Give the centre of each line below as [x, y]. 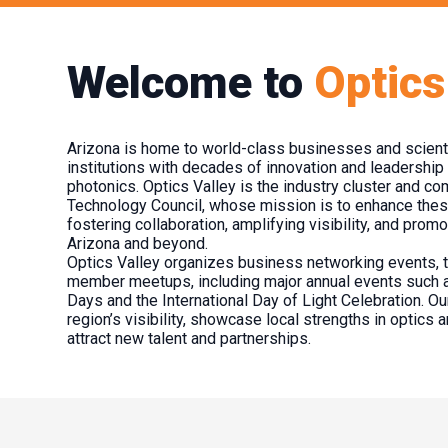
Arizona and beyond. [138, 243]
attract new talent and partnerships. [189, 338]
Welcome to [191, 82]
